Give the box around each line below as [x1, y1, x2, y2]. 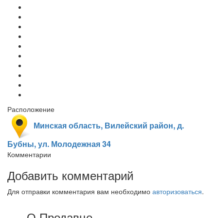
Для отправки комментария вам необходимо [7, 186, 152, 196]
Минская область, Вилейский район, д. [32, 120, 184, 131]
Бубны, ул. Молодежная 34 [7, 138, 111, 149]
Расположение [7, 104, 54, 114]
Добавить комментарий [7, 166, 133, 183]
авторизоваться [152, 186, 202, 196]
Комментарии [7, 149, 51, 159]
